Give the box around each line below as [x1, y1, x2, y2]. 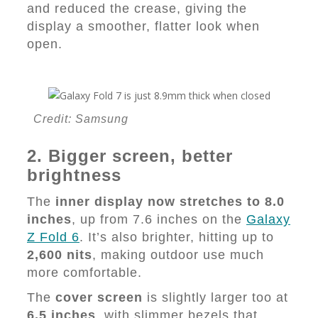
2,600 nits [27, 248, 92, 262]
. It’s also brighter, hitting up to [79, 230, 274, 244]
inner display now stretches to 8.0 [55, 194, 285, 209]
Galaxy [246, 212, 290, 226]
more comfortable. [27, 265, 142, 280]
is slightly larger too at [143, 290, 288, 305]
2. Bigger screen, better [27, 146, 233, 165]
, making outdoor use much [92, 248, 264, 262]
